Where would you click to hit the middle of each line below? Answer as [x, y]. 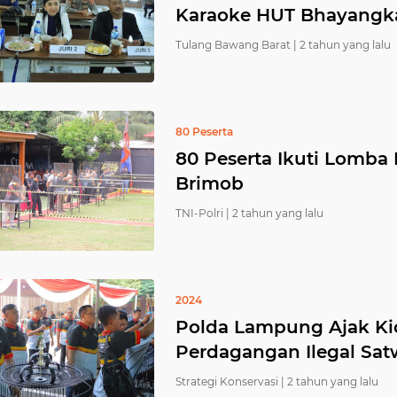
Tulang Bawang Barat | [236, 45]
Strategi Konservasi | [230, 381]
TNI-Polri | [202, 213]
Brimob [210, 183]
